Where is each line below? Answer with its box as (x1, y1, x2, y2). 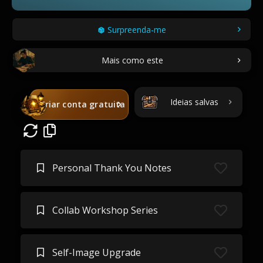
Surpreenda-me (107, 24, 166, 35)
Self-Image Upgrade (52, 246, 141, 259)
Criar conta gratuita (39, 99, 126, 110)
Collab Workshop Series (52, 204, 158, 217)
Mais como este (101, 54, 163, 66)
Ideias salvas (170, 96, 218, 107)
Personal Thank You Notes (52, 161, 171, 174)
